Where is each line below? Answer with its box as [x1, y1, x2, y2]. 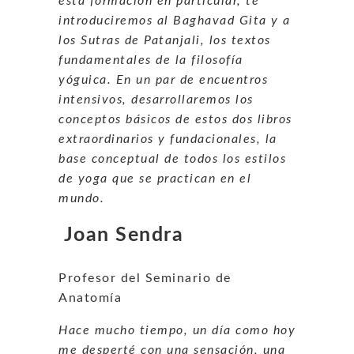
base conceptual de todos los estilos [58, 152, 286, 165]
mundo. [58, 191, 104, 205]
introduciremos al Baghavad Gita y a [58, 13, 291, 27]
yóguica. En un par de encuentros [58, 73, 268, 86]
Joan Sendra [58, 224, 183, 245]
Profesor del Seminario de [58, 271, 232, 284]
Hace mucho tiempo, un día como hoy [58, 323, 296, 337]
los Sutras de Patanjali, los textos [58, 33, 271, 47]
